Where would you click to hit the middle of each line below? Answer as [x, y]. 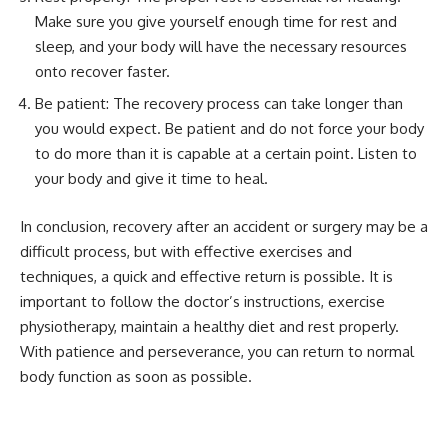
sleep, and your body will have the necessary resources [221, 46]
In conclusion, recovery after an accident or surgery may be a [224, 226]
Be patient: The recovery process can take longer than [219, 104]
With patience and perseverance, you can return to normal [217, 351]
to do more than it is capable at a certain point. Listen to [226, 154]
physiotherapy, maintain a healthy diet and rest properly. [209, 326]
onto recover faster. [102, 71]
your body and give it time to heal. [151, 179]
